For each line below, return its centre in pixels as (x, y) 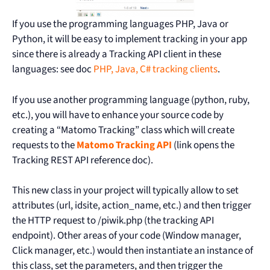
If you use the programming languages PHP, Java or (120, 24)
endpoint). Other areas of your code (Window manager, (127, 236)
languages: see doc (53, 70)
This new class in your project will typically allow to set (125, 191)
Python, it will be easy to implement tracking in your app (130, 39)
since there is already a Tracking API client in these (117, 55)
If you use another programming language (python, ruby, (131, 100)
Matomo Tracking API (124, 145)
